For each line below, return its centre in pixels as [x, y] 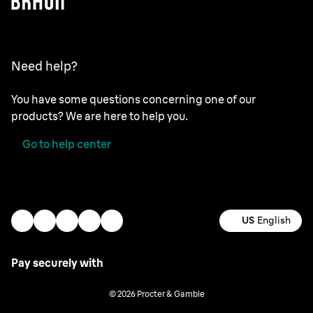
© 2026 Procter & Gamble [156, 293]
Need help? [44, 66]
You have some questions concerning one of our [133, 99]
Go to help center [67, 144]
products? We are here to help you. [101, 116]
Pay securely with [57, 262]
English [274, 220]
